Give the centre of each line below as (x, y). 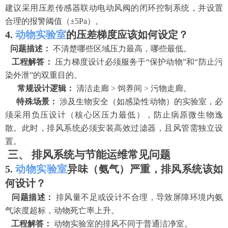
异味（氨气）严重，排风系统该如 (145, 169)
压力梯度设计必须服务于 (101, 62)
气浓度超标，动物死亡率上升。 (62, 210)
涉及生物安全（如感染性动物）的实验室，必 (141, 101)
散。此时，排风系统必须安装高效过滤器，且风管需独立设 (114, 128)
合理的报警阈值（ (38, 21)
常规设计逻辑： (46, 88)
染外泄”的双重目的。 (44, 75)
